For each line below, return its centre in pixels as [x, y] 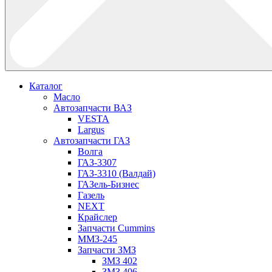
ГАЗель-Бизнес [108, 184]
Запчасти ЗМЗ [107, 250]
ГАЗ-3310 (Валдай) [117, 173]
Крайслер [97, 217]
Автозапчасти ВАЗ [93, 107]
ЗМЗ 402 [120, 260]
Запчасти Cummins [116, 228]
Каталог [46, 86]
